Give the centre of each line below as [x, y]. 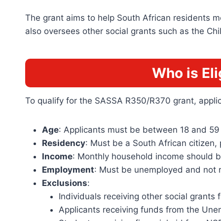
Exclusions [65, 183]
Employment [68, 169]
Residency [64, 143]
